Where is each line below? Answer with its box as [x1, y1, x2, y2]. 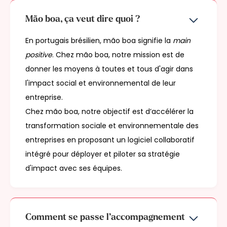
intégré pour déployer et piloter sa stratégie [25, 149, 180, 160]
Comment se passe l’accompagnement [25, 213, 185, 223]
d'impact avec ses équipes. [25, 163, 122, 174]
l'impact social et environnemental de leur [25, 78, 176, 89]
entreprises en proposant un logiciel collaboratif [25, 135, 195, 145]
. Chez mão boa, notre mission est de [52, 50, 184, 60]
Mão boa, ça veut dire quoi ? [25, 15, 140, 25]
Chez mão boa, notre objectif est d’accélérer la [25, 106, 194, 117]
